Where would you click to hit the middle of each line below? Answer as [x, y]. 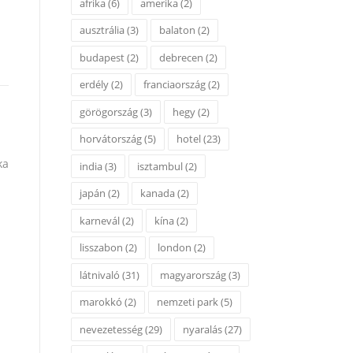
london [175, 248]
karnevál [100, 220]
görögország [109, 111]
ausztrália [102, 30]
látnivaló [100, 275]
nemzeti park [188, 302]
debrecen [181, 57]
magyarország [193, 275]
